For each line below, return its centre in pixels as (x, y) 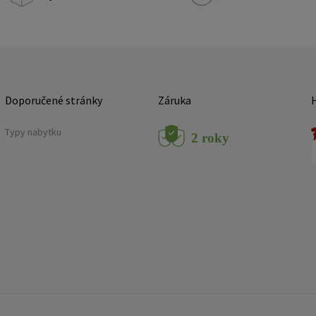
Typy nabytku (33, 132)
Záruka (174, 100)
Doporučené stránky (53, 100)
